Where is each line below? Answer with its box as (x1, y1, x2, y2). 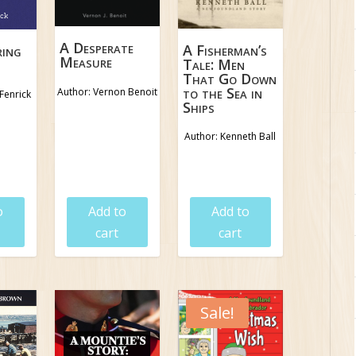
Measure (60, 52, 113, 72)
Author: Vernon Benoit (56, 84, 157, 99)
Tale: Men (183, 54, 246, 74)
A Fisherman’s (183, 40, 268, 60)
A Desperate (60, 38, 134, 58)
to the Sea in (183, 83, 263, 103)
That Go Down (183, 68, 277, 88)
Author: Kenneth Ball (184, 130, 277, 144)
